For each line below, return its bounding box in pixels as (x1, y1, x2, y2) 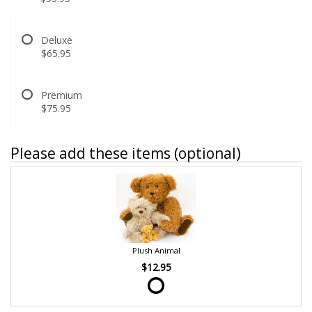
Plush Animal (132, 245, 180, 256)
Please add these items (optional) (10, 143, 241, 163)
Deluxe (41, 33, 72, 47)
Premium (41, 88, 82, 102)
